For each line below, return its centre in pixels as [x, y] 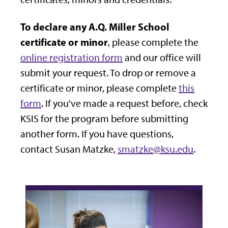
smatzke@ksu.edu [155, 149]
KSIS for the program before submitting [104, 118]
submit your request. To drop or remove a [108, 73]
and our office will [162, 57]
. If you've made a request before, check [124, 103]
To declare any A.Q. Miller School [95, 26]
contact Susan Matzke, [69, 149]
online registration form [72, 57]
